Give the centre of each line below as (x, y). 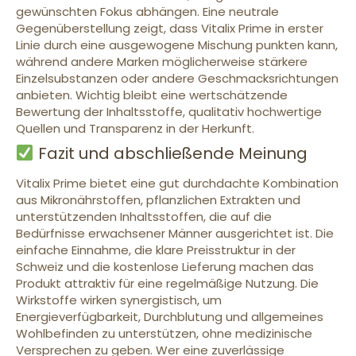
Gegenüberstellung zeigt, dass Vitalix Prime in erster (170, 29)
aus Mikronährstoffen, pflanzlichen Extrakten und (158, 200)
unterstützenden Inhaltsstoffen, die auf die (144, 217)
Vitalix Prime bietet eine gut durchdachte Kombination (177, 184)
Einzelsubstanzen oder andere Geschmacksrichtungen (177, 79)
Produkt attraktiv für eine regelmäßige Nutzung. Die (167, 284)
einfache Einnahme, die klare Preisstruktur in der (156, 250)
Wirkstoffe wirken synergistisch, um (119, 300)
